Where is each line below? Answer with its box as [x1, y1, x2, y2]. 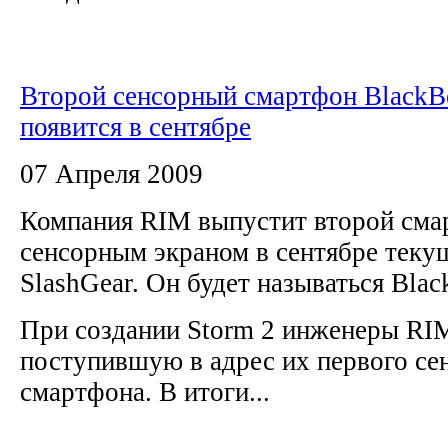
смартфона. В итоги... [20, 376, 270, 407]
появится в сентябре [20, 111, 251, 142]
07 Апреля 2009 [20, 158, 203, 189]
